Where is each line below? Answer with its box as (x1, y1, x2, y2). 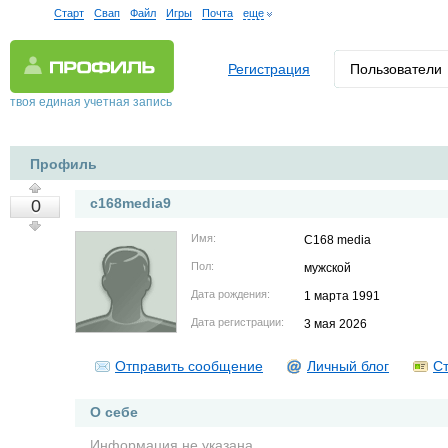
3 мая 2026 (304, 317, 367, 331)
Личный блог (307, 358, 389, 374)
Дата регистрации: (191, 316, 284, 328)
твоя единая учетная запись (10, 95, 172, 109)
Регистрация (228, 61, 310, 77)
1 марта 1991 (304, 289, 380, 303)
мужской (304, 261, 351, 275)
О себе (90, 404, 138, 420)
